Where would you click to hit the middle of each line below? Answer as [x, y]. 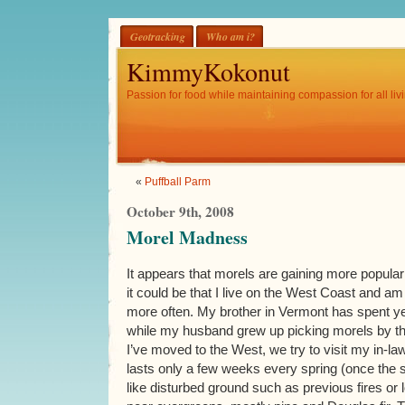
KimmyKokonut [208, 71]
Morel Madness [187, 237]
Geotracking [158, 37]
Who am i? [231, 37]
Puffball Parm [178, 182]
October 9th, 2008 [180, 212]
